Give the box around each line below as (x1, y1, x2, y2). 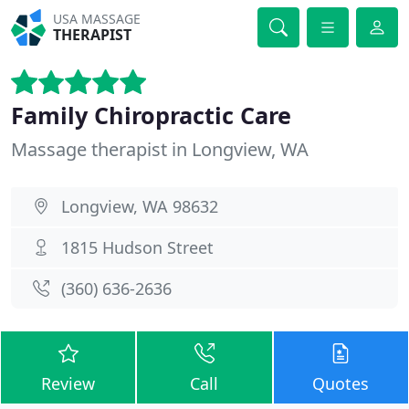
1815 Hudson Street (61, 236, 214, 258)
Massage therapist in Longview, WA (11, 137, 309, 162)
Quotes (312, 372, 370, 394)
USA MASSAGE (53, 10, 142, 27)
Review (41, 372, 96, 394)
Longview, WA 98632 (61, 195, 218, 217)
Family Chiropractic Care (11, 100, 291, 131)
